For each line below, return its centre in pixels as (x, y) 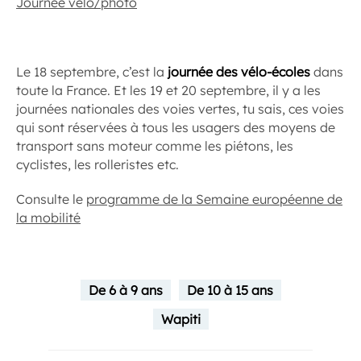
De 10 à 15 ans (230, 290)
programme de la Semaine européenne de (214, 199)
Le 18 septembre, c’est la (92, 72)
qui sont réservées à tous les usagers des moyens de (176, 127)
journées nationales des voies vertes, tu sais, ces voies (180, 109)
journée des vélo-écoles (239, 72)
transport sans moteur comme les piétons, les (155, 146)
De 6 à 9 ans (125, 290)
